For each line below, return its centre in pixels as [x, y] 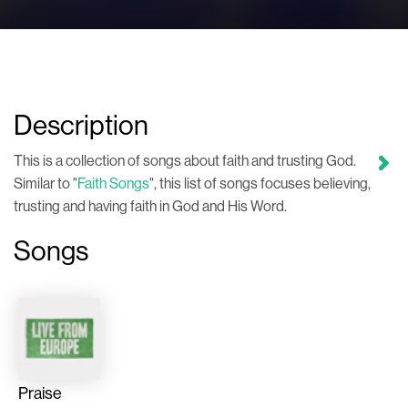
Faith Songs [113, 184]
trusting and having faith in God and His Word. [150, 206]
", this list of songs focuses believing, [260, 184]
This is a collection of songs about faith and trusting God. [185, 161]
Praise [40, 393]
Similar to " [46, 184]
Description [81, 125]
